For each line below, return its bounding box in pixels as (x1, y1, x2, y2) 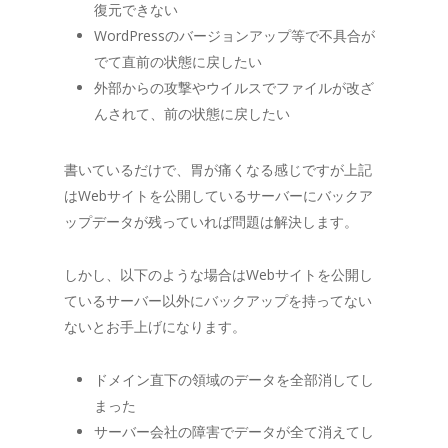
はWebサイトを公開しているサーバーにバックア (64, 185, 373, 205)
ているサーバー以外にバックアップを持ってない (64, 290, 372, 310)
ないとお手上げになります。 (64, 316, 246, 336)
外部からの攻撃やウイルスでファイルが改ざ (94, 77, 374, 97)
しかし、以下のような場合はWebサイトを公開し (64, 264, 373, 284)
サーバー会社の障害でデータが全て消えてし (94, 421, 374, 441)
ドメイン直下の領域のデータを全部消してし (94, 369, 374, 389)
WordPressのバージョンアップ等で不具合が (94, 25, 375, 45)
